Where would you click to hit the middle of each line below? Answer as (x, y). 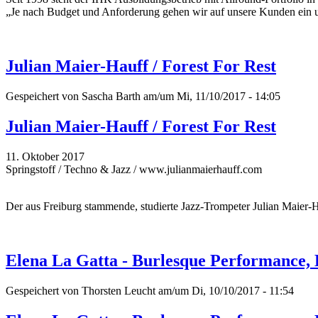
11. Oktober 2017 (45, 156)
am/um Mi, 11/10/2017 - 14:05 (210, 97)
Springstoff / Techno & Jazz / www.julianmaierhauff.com (134, 169)
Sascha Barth (111, 97)
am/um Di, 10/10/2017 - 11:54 (225, 290)
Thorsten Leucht (119, 290)
